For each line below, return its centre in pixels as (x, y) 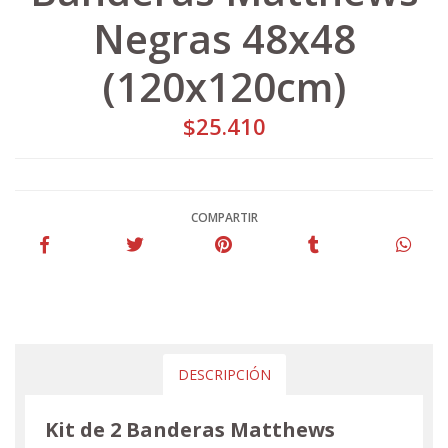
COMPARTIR (224, 217)
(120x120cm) (224, 86)
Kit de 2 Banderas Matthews (190, 429)
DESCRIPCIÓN (224, 374)
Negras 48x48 (224, 38)
